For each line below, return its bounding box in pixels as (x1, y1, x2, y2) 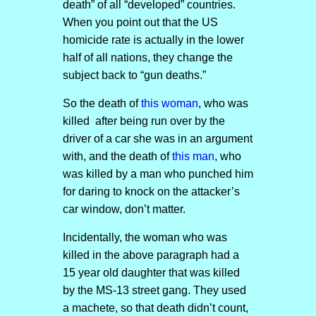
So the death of (62, 97, 138, 109)
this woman (138, 97, 198, 109)
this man (171, 150, 214, 162)
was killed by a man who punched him (62, 168, 253, 180)
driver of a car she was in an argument (62, 133, 253, 145)
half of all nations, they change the (62, 51, 233, 63)
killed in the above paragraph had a (62, 249, 239, 261)
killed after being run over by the (62, 115, 225, 127)
